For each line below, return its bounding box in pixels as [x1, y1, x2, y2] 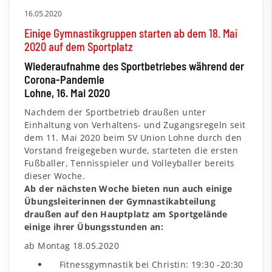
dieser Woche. [24, 169, 86, 182]
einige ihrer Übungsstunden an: [24, 220, 163, 233]
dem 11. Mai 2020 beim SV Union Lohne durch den [24, 131, 242, 143]
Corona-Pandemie [24, 72, 104, 86]
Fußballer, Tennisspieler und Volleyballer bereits [24, 157, 235, 169]
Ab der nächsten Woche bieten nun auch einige [24, 182, 233, 194]
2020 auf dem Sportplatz [24, 39, 133, 53]
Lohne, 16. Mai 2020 [24, 86, 110, 100]
